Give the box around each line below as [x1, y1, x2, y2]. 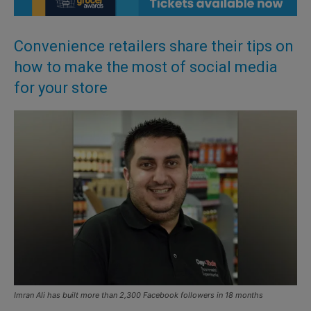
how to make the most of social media [14, 58, 278, 76]
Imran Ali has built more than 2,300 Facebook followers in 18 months [14, 290, 263, 300]
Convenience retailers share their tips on [14, 37, 294, 55]
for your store [14, 78, 108, 96]
